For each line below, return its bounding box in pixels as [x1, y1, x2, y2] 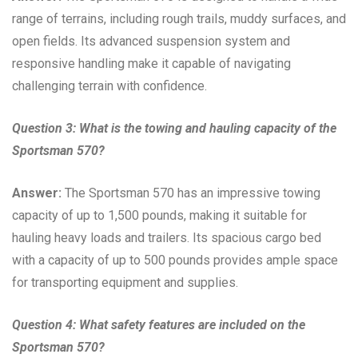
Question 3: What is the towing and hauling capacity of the [12, 120, 336, 136]
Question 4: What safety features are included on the [12, 316, 305, 332]
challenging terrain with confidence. [12, 78, 207, 93]
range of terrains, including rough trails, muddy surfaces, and [12, 10, 346, 26]
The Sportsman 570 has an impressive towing [62, 185, 320, 201]
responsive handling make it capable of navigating [12, 55, 291, 71]
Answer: [12, 185, 62, 201]
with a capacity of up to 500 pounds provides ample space [12, 252, 338, 268]
